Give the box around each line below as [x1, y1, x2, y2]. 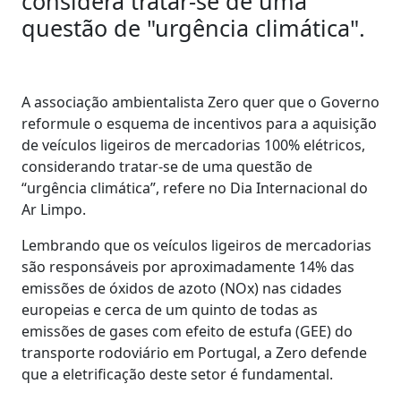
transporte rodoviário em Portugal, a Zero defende [21, 342, 367, 363]
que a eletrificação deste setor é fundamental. [21, 363, 333, 384]
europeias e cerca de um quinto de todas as [21, 299, 318, 320]
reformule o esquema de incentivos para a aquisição [21, 113, 377, 133]
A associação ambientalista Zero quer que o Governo [21, 91, 380, 112]
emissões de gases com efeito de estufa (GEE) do [21, 320, 353, 341]
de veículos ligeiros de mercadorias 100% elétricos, [21, 134, 365, 155]
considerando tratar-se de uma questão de [21, 156, 312, 176]
